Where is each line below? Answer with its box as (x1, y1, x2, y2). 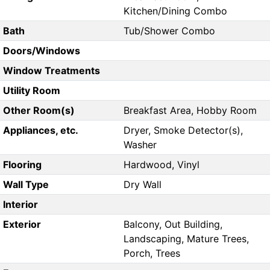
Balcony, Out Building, (124, 218, 222, 231)
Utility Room (2, 84, 60, 97)
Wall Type (2, 178, 49, 191)
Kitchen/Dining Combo (124, 5, 227, 17)
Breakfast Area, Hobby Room (124, 104, 257, 117)
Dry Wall (124, 178, 162, 191)
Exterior (2, 218, 41, 231)
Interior (2, 198, 38, 211)
